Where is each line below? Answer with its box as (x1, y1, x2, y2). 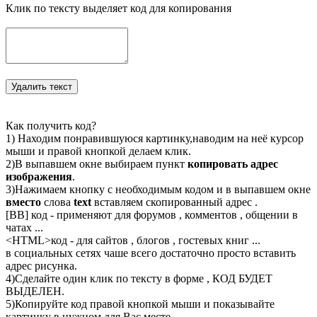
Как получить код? (6, 119, 96, 132)
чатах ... (6, 221, 43, 234)
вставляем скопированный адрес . (91, 195, 258, 208)
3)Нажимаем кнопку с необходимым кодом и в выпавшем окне (6, 183, 311, 195)
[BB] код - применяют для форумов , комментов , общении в (6, 208, 298, 221)
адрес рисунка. (6, 259, 77, 272)
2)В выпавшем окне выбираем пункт (6, 157, 188, 170)
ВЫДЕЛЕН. (6, 284, 64, 297)
